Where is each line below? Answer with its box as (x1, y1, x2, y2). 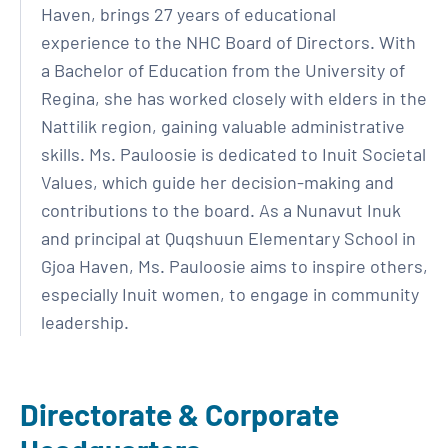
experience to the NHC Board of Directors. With (41, 31, 416, 53)
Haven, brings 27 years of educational (41, 3, 336, 25)
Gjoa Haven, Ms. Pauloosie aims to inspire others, (41, 255, 428, 277)
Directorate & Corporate (20, 396, 339, 432)
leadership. (41, 311, 129, 333)
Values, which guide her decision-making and (41, 171, 394, 193)
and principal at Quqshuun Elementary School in (41, 227, 416, 249)
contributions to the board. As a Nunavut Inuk (41, 199, 401, 221)
